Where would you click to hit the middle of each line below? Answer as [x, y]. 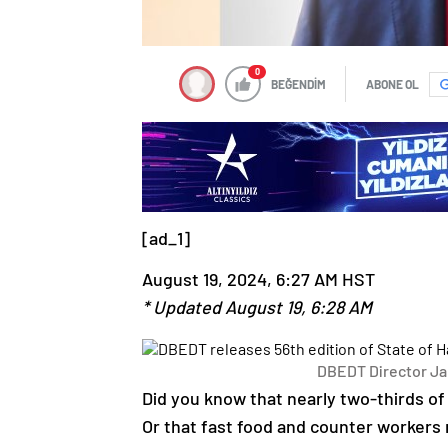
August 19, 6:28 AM [298, 307]
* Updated [183, 307]
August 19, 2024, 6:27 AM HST [258, 279]
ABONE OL [392, 84]
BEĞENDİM [298, 84]
